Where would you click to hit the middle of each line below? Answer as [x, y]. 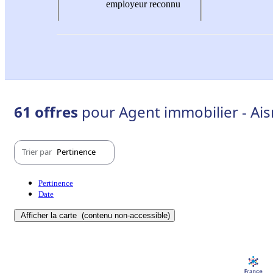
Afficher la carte [50, 215]
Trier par [38, 152]
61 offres [48, 112]
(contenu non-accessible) [125, 215]
